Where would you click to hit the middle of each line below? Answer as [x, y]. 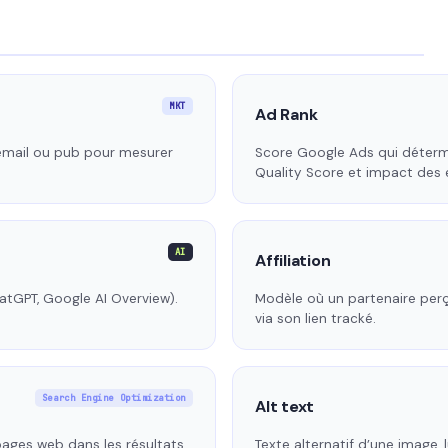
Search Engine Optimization [113, 398]
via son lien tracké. [315, 319]
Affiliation [293, 261]
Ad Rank [286, 115]
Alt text [285, 407]
